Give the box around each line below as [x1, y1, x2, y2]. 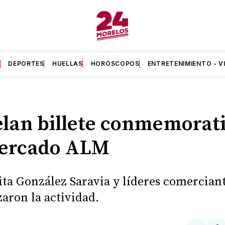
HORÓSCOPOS [90, 60, 140, 67]
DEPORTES [8, 60, 44, 67]
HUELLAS [52, 60, 83, 67]
